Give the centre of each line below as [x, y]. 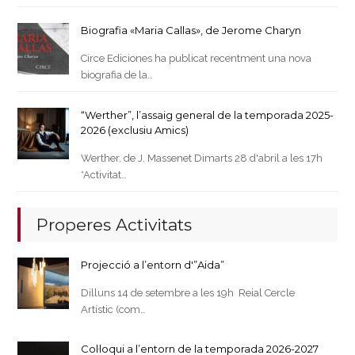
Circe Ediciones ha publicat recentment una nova [197, 59]
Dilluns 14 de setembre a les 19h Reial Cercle [188, 293]
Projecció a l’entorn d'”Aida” [153, 265]
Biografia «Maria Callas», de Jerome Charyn [191, 31]
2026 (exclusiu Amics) [135, 130]
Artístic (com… [114, 310]
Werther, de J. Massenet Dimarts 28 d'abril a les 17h [202, 158]
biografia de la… [117, 75]
